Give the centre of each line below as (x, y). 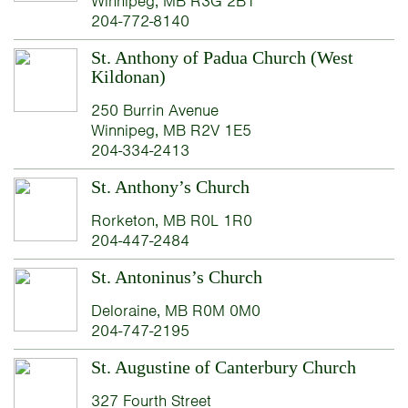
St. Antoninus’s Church (176, 277)
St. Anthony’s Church (170, 187)
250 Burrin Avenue (154, 111)
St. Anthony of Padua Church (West (222, 58)
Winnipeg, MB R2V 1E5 (171, 131)
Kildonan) (128, 77)
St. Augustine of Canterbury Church (223, 367)
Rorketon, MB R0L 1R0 (171, 221)
